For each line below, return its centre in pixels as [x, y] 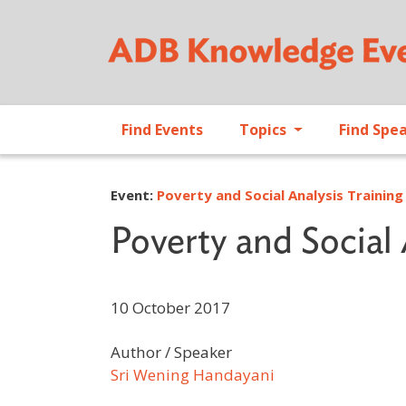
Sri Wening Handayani [193, 375]
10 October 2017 [170, 308]
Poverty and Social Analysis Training [280, 195]
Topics [265, 130]
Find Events [162, 130]
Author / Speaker [171, 353]
